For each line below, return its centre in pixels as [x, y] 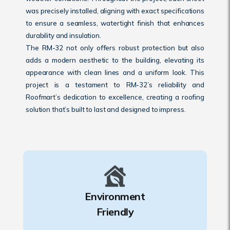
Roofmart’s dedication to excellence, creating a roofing [115, 97]
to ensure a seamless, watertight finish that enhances [115, 23]
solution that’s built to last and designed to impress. [106, 109]
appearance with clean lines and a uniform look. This [115, 72]
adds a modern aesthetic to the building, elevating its [115, 60]
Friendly [115, 210]
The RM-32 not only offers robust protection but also [115, 48]
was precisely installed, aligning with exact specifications [115, 11]
